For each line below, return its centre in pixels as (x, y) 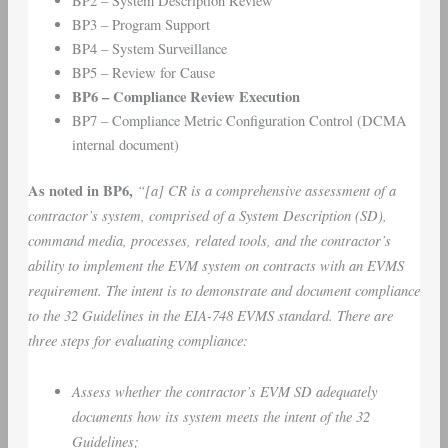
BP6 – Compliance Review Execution (185, 96)
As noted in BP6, (82, 191)
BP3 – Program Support (140, 24)
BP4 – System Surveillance (149, 48)
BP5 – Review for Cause (143, 72)
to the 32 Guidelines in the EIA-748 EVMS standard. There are (210, 315)
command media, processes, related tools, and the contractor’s (209, 240)
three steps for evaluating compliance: (137, 340)
